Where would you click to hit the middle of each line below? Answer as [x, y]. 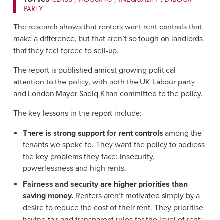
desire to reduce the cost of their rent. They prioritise [113, 208]
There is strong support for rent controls [94, 133]
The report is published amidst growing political [94, 70]
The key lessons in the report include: [77, 114]
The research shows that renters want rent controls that [107, 27]
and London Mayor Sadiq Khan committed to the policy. [108, 94]
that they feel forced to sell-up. [66, 51]
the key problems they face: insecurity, [89, 157]
